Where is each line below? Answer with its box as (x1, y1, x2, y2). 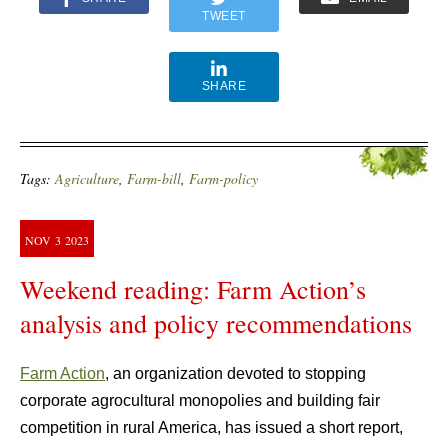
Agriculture (55, 168, 119, 188)
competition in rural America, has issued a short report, (20, 418, 403, 436)
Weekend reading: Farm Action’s (20, 271, 366, 306)
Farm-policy (189, 168, 258, 188)
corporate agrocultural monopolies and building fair (20, 391, 380, 409)
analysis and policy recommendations (20, 305, 412, 340)
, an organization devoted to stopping (105, 364, 366, 382)
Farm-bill (127, 168, 181, 188)
